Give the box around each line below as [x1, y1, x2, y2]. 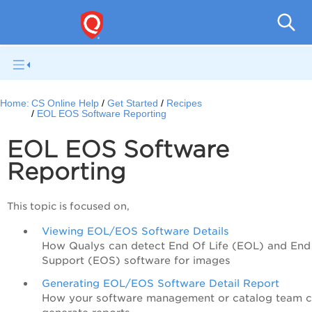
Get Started [107, 98, 159, 109]
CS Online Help [31, 98, 100, 109]
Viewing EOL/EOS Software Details [42, 225, 229, 237]
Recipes [166, 98, 203, 109]
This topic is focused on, [7, 201, 132, 212]
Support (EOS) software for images [42, 254, 234, 267]
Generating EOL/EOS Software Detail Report [42, 277, 279, 290]
